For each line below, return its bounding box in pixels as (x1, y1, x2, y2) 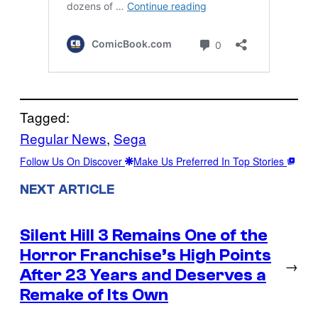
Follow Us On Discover (20, 154, 125, 169)
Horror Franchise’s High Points (20, 245, 271, 265)
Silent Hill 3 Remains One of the (20, 225, 268, 245)
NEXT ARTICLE (20, 181, 114, 197)
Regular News (20, 128, 106, 148)
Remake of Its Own (20, 285, 168, 305)
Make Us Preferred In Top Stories (133, 154, 287, 169)
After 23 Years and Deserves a (20, 265, 266, 285)
